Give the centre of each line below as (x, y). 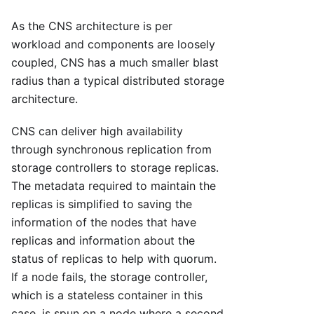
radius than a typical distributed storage (118, 81)
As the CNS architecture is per (92, 26)
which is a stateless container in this (107, 295)
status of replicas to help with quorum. (114, 259)
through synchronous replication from (111, 150)
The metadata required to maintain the (114, 186)
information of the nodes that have (104, 223)
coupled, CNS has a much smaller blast (115, 63)
